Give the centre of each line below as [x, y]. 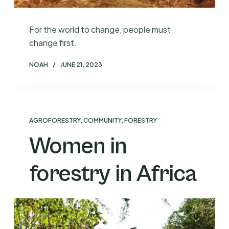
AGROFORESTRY [54, 120]
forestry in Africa [113, 174]
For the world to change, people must [100, 29]
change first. [53, 42]
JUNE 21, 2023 [81, 64]
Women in [78, 146]
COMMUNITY [102, 120]
